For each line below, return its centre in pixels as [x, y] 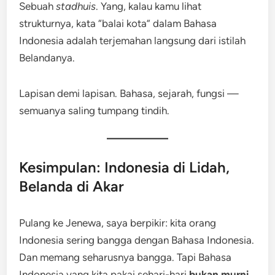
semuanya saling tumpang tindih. [95, 110]
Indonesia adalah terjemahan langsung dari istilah [133, 41]
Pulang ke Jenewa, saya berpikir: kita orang [118, 223]
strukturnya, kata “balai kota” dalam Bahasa [118, 23]
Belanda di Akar [72, 186]
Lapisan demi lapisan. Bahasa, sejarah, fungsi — [129, 93]
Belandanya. [47, 58]
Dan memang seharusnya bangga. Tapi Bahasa [126, 257]
